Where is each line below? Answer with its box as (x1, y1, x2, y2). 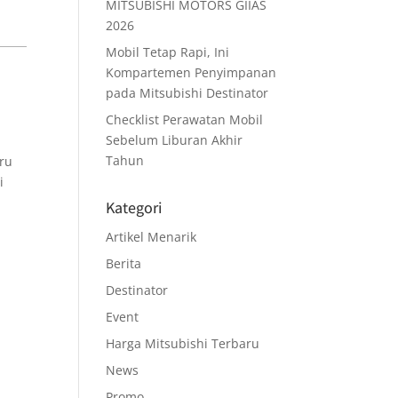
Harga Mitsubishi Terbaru (106, 335, 260, 352)
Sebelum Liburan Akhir (106, 131, 243, 148)
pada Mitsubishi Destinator (106, 84, 269, 101)
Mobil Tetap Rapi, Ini (106, 44, 230, 60)
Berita (106, 255, 142, 272)
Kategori (106, 197, 163, 218)
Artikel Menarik (106, 228, 197, 245)
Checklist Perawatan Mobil (106, 111, 264, 128)
